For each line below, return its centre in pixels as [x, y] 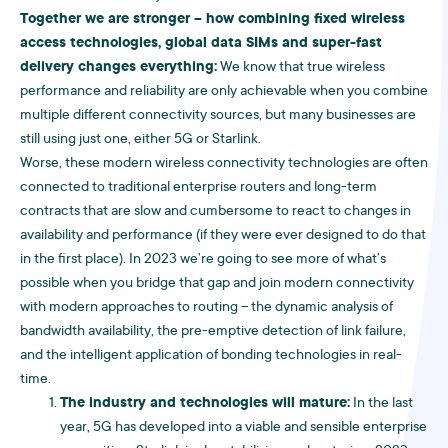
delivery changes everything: [118, 68]
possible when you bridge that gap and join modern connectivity [217, 284]
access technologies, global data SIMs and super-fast [201, 44]
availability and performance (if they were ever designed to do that [223, 236]
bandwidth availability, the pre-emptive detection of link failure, [213, 332]
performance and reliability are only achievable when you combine [224, 92]
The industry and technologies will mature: [205, 404]
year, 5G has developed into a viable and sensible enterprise [243, 428]
